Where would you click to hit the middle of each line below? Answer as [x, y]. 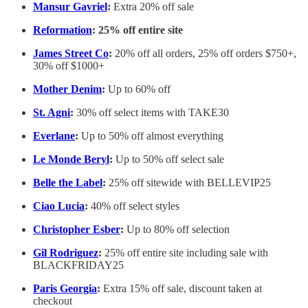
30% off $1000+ [69, 66]
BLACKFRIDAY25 [78, 265]
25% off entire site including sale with [186, 253]
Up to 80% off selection [177, 230]
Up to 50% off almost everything [151, 136]
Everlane [54, 136]
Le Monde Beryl [71, 159]
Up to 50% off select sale [168, 159]
